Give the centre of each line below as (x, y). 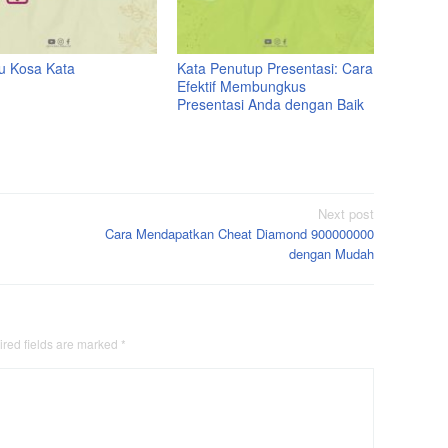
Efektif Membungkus (242, 86)
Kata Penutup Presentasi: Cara (275, 68)
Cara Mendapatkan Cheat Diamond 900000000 (239, 233)
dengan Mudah (331, 253)
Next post (346, 213)
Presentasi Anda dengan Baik (271, 104)
